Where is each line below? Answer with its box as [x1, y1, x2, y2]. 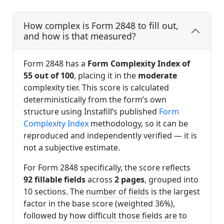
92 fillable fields [23, 174, 85, 185]
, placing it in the [74, 70, 138, 81]
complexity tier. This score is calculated [23, 82, 169, 93]
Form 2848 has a [23, 58, 87, 69]
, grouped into [144, 174, 198, 185]
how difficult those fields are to [69, 210, 187, 221]
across [85, 174, 114, 185]
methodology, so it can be [88, 118, 188, 129]
